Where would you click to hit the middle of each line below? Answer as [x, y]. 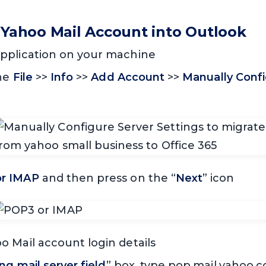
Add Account [128, 77]
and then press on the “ [107, 178]
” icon [218, 178]
